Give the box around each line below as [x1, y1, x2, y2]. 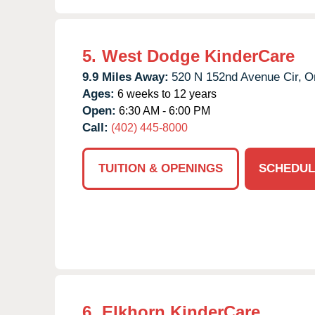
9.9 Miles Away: [82, 70, 169, 84]
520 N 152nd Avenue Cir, [172, 70, 302, 84]
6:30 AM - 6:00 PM [116, 104, 210, 117]
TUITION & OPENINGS [98, 161, 223, 175]
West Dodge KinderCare [102, 46, 295, 65]
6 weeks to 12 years [115, 87, 217, 100]
